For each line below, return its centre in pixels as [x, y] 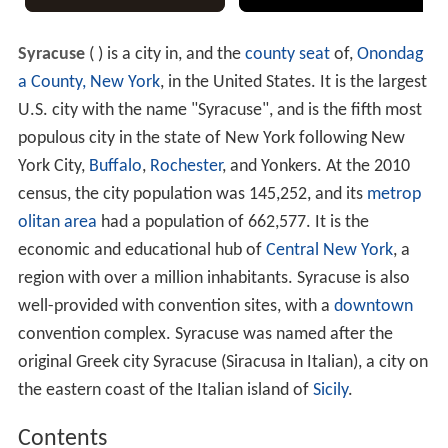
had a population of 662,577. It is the [232, 223]
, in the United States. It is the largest [293, 83]
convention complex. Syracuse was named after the [205, 335]
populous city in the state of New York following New [211, 139]
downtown [373, 307]
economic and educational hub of [141, 251]
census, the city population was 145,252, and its [192, 195]
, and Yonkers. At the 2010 [315, 167]
